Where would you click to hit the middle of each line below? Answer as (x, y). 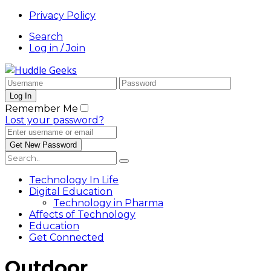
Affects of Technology (82, 214)
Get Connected (67, 237)
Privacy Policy (62, 15)
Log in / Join (57, 48)
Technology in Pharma (108, 203)
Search (46, 37)
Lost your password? (54, 120)
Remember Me (41, 109)
